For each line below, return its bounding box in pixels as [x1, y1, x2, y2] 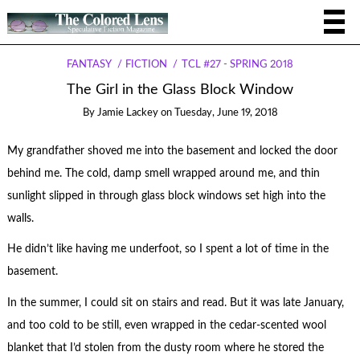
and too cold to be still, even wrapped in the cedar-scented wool [6, 319, 326, 331]
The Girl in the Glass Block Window [67, 83, 293, 97]
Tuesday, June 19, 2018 [174, 107, 278, 118]
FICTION [125, 59, 167, 70]
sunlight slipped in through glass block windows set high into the [6, 190, 325, 202]
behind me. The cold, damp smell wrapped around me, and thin [6, 167, 320, 179]
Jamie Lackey [96, 107, 158, 118]
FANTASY [67, 59, 112, 70]
